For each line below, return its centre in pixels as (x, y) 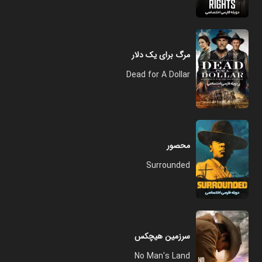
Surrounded (168, 166)
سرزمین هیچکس (162, 236)
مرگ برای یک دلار (161, 55)
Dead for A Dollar (158, 75)
